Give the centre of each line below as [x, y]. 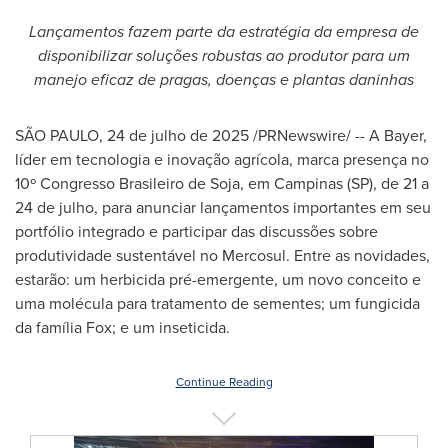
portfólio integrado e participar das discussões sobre [196, 231]
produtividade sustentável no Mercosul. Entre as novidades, [222, 255]
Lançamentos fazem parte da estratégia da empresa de [224, 31]
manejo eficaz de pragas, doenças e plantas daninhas [224, 79]
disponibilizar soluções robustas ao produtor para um [224, 55]
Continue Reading [224, 382]
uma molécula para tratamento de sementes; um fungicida [217, 303]
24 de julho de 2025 [178, 135]
